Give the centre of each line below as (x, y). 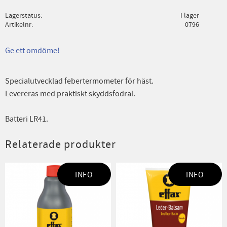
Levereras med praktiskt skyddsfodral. (70, 93)
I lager (190, 15)
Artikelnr (18, 24)
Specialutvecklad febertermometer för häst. (79, 81)
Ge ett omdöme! (32, 50)
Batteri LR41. (27, 119)
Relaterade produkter (61, 145)
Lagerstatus (23, 15)
